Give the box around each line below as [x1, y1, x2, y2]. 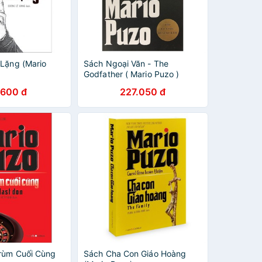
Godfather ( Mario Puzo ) [84, 69, 180, 79]
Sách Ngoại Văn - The [84, 58, 168, 68]
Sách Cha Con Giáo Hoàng [84, 249, 187, 258]
